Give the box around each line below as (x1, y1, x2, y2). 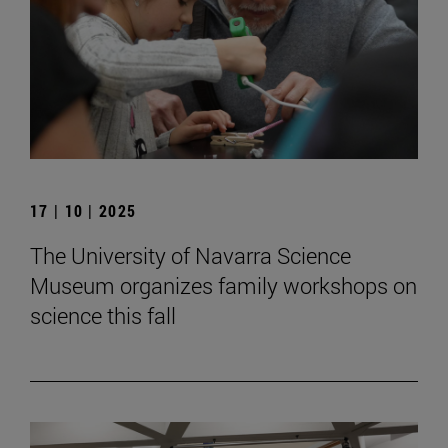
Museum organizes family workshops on (30, 271, 417, 301)
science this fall (30, 301, 176, 331)
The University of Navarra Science (30, 241, 351, 271)
